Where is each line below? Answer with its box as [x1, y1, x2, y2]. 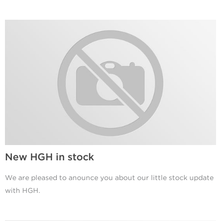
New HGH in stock [5, 151, 94, 163]
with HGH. [5, 186, 40, 195]
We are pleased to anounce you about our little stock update [5, 173, 214, 182]
